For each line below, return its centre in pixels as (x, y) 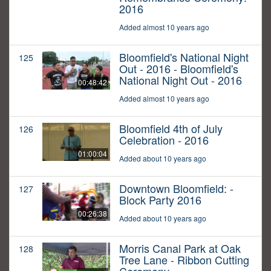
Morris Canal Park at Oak (180, 248)
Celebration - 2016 (164, 140)
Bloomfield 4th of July (171, 129)
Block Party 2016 (160, 200)
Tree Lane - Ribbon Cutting (184, 260)
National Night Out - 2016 (181, 80)
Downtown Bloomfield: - (176, 188)
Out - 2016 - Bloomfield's (179, 69)
